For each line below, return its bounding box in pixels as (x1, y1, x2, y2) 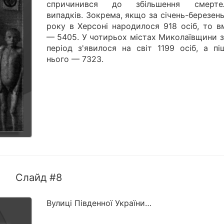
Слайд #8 (15, 171, 62, 184)
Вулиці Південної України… (46, 198, 151, 208)
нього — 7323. (46, 54, 103, 64)
